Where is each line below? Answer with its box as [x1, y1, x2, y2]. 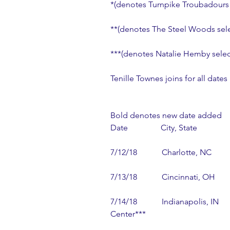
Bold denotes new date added [110, 110, 222, 121]
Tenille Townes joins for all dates [110, 73, 227, 84]
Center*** [110, 209, 146, 219]
